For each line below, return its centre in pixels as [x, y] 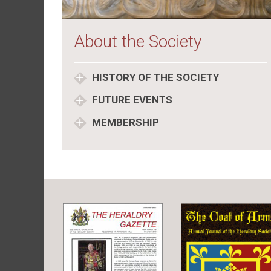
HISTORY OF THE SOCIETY [154, 77]
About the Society [138, 41]
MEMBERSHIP [124, 122]
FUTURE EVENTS [131, 100]
